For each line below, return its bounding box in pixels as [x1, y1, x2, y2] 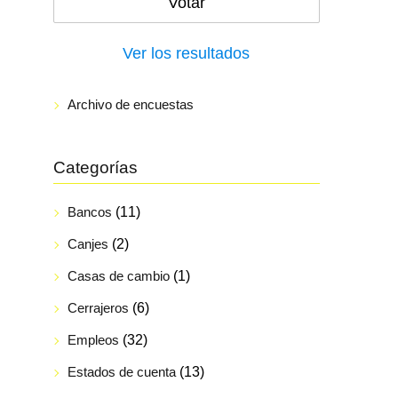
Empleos [67, 331, 119, 347]
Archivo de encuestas [67, 97, 194, 113]
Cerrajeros [67, 299, 129, 315]
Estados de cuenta [67, 363, 176, 379]
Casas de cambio [67, 267, 170, 283]
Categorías [52, 158, 138, 178]
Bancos [67, 203, 112, 219]
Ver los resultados [123, 44, 251, 63]
